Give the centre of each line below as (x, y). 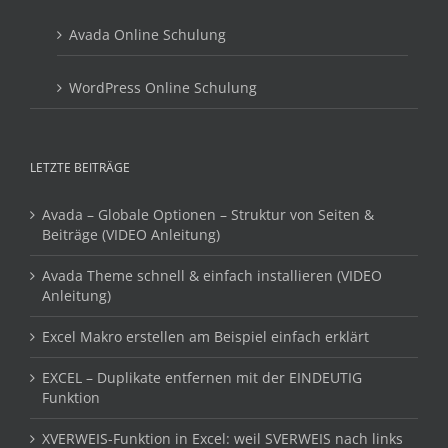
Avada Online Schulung (147, 34)
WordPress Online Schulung (163, 87)
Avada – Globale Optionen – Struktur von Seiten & (208, 214)
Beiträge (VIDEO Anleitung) (131, 234)
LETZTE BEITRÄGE (80, 167)
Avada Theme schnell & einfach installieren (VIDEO (212, 275)
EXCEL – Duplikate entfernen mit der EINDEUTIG (202, 377)
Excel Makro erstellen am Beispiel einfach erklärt (205, 336)
